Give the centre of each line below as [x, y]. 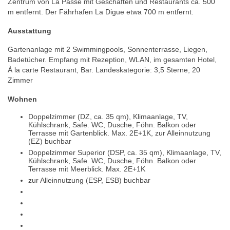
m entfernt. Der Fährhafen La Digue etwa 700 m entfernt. [101, 12]
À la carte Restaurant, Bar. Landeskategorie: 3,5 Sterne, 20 [104, 70]
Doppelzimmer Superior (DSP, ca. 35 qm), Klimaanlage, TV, [125, 153]
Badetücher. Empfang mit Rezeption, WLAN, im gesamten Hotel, [112, 60]
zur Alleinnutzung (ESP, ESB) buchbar [89, 180]
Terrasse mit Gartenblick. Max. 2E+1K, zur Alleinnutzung [119, 133]
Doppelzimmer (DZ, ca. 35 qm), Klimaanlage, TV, [108, 117]
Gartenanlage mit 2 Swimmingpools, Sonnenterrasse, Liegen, [108, 50]
